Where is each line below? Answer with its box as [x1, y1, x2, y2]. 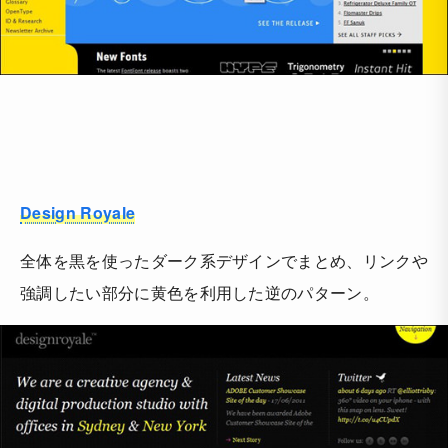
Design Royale [20, 200, 136, 224]
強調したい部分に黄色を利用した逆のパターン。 [20, 280, 380, 304]
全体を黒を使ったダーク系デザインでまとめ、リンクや [20, 248, 428, 272]
